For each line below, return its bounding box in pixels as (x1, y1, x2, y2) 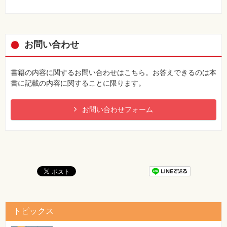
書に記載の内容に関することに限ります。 (11, 79, 145, 88)
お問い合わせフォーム (82, 105, 153, 114)
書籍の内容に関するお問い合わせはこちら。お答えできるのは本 (11, 68, 216, 77)
